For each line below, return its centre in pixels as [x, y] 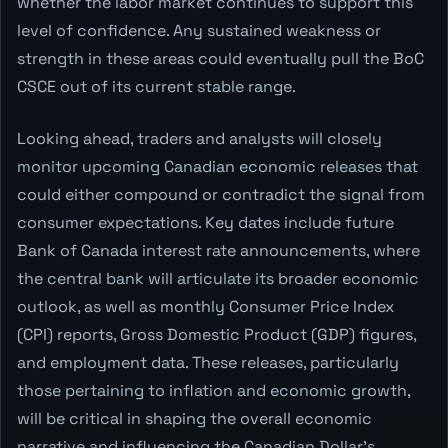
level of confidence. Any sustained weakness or [199, 30]
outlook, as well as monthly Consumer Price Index [205, 306]
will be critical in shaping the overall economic [194, 418]
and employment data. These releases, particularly [208, 362]
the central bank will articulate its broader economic [218, 278]
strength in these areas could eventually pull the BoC [220, 58]
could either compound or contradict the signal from [221, 194]
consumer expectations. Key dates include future [205, 222]
